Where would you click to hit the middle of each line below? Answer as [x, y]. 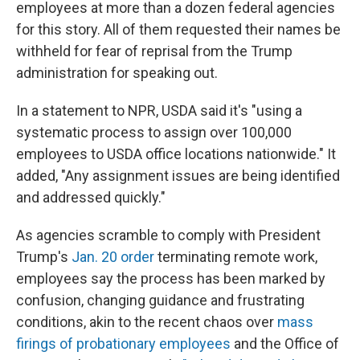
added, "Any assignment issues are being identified [178, 176]
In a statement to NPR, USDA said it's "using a [159, 110]
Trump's [44, 257]
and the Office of [285, 344]
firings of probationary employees [123, 344]
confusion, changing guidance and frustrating [160, 300]
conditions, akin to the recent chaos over [147, 322]
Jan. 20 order [113, 257]
